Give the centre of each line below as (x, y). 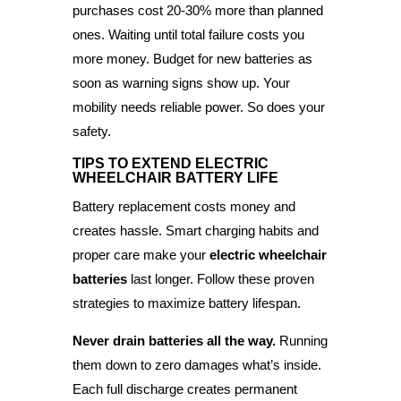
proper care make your (141, 254)
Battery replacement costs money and (183, 206)
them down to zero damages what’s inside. (196, 364)
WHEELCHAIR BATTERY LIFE (175, 177)
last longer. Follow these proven (220, 278)
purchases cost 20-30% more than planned (197, 10)
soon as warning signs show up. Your (181, 82)
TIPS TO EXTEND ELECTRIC (170, 163)
